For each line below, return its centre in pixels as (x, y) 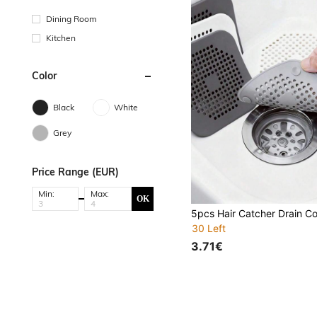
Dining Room (71, 19)
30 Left (209, 229)
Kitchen (61, 38)
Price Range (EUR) (75, 172)
